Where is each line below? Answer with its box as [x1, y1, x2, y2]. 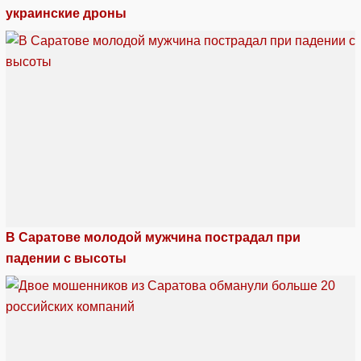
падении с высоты [6, 251, 127, 266]
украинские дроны [6, 6, 127, 21]
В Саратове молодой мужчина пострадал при [6, 230, 301, 245]
